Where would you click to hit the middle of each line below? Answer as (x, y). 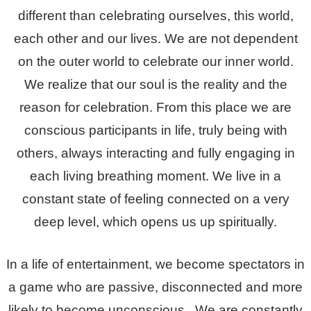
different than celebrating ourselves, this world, (155, 15)
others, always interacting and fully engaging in (155, 153)
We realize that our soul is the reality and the (155, 84)
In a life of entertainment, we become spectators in (155, 264)
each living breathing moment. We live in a (155, 176)
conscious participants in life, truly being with (155, 130)
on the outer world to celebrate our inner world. (155, 61)
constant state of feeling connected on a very (155, 199)
